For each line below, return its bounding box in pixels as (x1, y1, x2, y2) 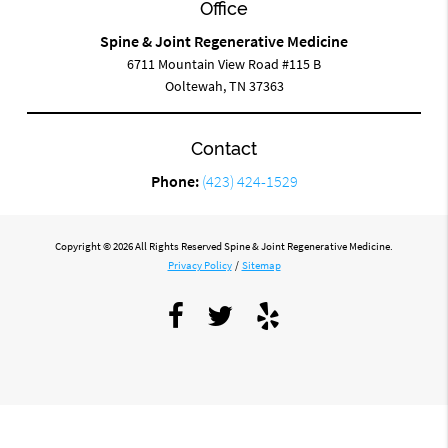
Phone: (150, 170, 202, 191)
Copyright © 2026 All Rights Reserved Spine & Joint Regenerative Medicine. (55, 238, 393, 253)
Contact (191, 137, 257, 159)
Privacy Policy (167, 257, 232, 272)
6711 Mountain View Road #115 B (127, 54, 321, 73)
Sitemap (241, 257, 281, 272)
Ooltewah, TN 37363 (164, 76, 284, 95)
